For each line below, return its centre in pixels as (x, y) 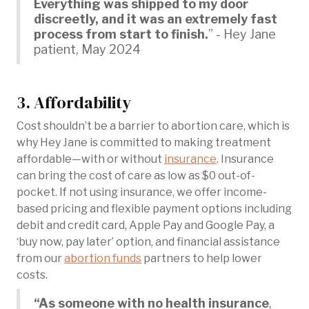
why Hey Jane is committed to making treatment (144, 142)
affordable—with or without (90, 159)
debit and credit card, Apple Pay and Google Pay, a (146, 225)
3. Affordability (74, 102)
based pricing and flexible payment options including (154, 208)
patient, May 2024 (87, 49)
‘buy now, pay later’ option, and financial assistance (148, 241)
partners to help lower (202, 258)
